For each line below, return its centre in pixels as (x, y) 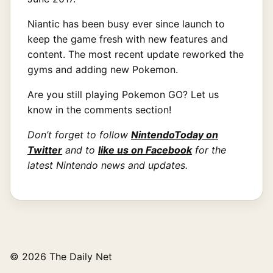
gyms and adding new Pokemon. (103, 69)
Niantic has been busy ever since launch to (126, 23)
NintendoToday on (175, 134)
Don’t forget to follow (79, 134)
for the (209, 150)
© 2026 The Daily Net (61, 256)
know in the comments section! (99, 109)
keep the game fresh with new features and (128, 39)
